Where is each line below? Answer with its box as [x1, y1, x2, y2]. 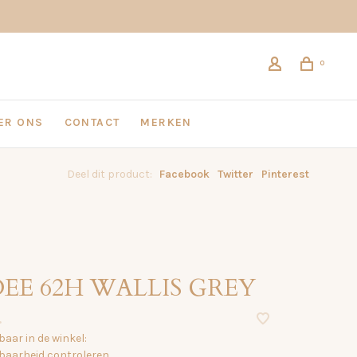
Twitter [218, 167, 253, 181]
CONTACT [64, 116, 120, 129]
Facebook [159, 167, 210, 181]
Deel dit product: [67, 167, 152, 181]
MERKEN [140, 116, 192, 129]
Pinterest [261, 167, 309, 181]
